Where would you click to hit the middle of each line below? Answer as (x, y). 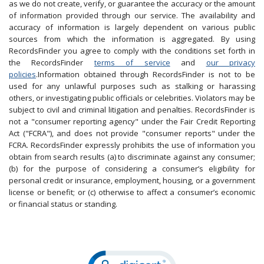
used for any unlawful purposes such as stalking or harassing (132, 86)
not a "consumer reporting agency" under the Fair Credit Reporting (132, 121)
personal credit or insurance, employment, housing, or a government (132, 180)
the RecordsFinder (52, 62)
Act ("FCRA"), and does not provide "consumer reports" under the (132, 133)
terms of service (132, 62)
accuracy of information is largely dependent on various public (132, 27)
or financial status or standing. (63, 204)
